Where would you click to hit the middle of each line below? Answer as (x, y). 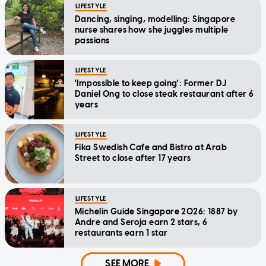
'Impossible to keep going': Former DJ (151, 84)
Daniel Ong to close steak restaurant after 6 (164, 94)
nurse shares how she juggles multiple (152, 30)
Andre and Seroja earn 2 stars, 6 (141, 223)
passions (92, 41)
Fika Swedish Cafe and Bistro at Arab (151, 148)
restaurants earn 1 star (121, 233)
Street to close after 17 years (133, 159)
